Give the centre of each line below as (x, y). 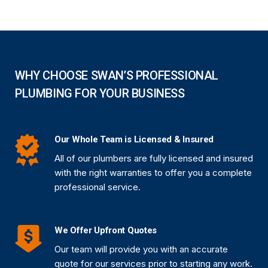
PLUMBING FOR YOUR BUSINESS (100, 93)
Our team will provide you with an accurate (141, 249)
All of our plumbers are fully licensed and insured (154, 158)
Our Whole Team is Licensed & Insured (134, 139)
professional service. (98, 187)
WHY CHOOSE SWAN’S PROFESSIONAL (117, 75)
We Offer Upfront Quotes (106, 230)
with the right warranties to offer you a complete (153, 172)
